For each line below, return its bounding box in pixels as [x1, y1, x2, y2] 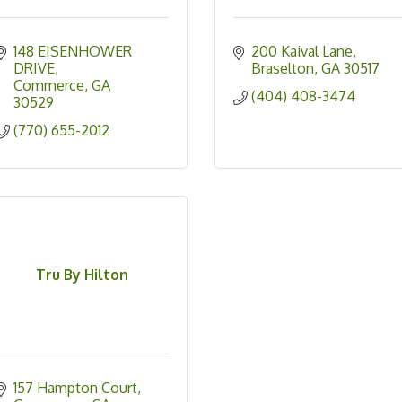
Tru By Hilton [35, 266, 128, 284]
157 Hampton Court [13, 379, 137, 398]
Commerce [13, 76, 84, 95]
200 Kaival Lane [250, 42, 353, 61]
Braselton [250, 59, 314, 78]
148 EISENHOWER [13, 42, 132, 61]
